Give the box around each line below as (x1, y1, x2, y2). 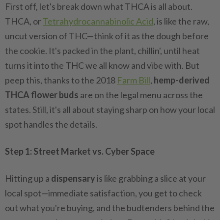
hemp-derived (154, 75, 210, 85)
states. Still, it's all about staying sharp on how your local (5, 104, 215, 115)
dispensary (51, 173, 95, 184)
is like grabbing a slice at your (95, 173, 206, 184)
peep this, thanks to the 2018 (5, 75, 117, 85)
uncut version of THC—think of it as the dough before (5, 30, 209, 41)
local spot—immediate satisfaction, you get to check (5, 188, 202, 198)
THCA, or (5, 16, 43, 27)
